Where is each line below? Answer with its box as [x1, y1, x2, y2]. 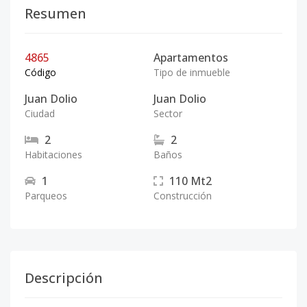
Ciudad [25, 107, 55, 120]
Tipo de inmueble [153, 66, 230, 79]
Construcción [153, 189, 212, 202]
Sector [153, 107, 182, 120]
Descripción [25, 269, 103, 287]
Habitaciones [25, 148, 82, 161]
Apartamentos [153, 50, 228, 65]
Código [25, 66, 56, 79]
